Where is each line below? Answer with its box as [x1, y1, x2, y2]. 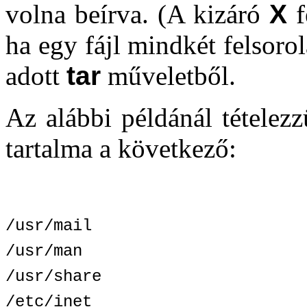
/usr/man [5, 242, 82, 260]
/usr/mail [5, 217, 92, 235]
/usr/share [5, 267, 101, 286]
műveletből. [101, 61, 236, 90]
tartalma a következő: [5, 134, 236, 163]
